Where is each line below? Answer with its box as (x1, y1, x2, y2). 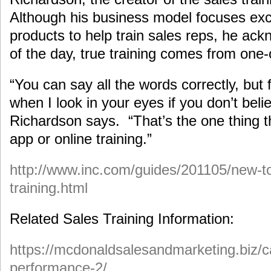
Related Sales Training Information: (10, 210, 234, 227)
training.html (10, 180, 88, 197)
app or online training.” (10, 131, 152, 148)
